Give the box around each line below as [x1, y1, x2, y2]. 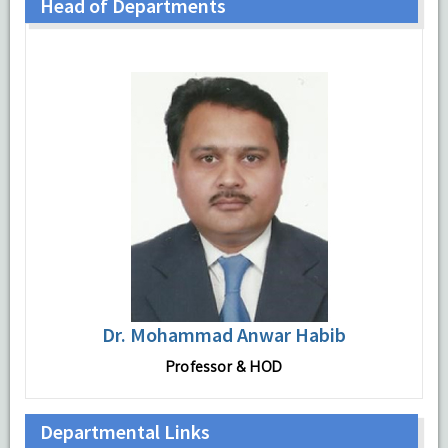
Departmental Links [40, 418, 210, 444]
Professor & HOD [166, 357, 282, 375]
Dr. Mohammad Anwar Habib [102, 321, 346, 347]
